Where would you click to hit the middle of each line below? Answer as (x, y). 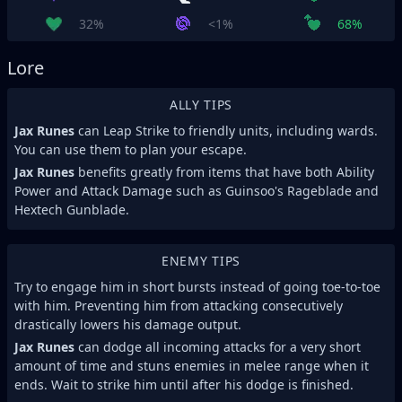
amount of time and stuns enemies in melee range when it (192, 366)
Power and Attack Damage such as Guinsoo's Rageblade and (197, 191)
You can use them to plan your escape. (131, 149)
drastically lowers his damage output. (128, 324)
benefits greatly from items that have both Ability (224, 172)
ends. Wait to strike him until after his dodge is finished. (184, 385)
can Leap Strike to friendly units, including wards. (226, 131)
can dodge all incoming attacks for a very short (218, 347)
